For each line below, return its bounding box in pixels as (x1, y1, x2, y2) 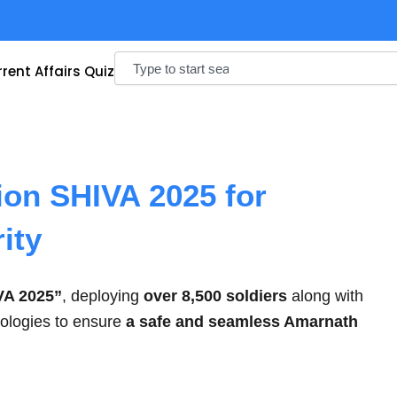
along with (287, 287, 363, 305)
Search (113, 51, 154, 66)
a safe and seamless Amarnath (126, 313, 358, 331)
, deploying (62, 287, 144, 305)
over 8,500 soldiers (144, 287, 287, 305)
